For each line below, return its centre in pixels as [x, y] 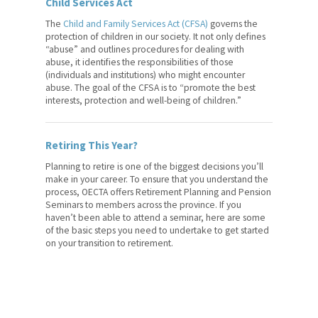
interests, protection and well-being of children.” [143, 100]
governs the [233, 23]
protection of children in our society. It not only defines [155, 36]
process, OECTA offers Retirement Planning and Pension [158, 192]
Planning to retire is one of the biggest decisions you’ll [154, 166]
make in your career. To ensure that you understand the [157, 179]
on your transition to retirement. [109, 243]
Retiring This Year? [92, 145]
